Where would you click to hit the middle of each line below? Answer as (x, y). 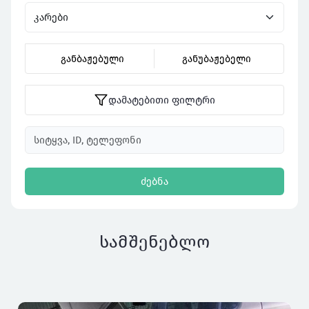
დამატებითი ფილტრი (162, 100)
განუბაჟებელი (217, 59)
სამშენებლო (154, 242)
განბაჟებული (92, 59)
